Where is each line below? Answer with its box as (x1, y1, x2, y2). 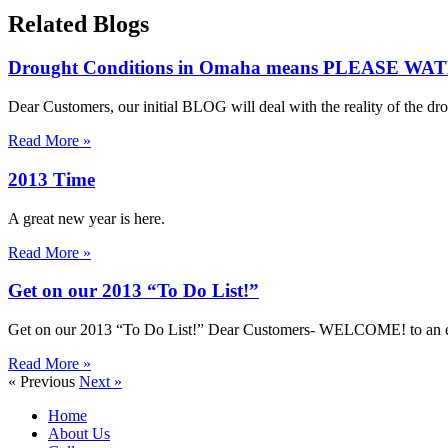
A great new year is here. (8, 209, 165, 227)
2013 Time (8, 168, 95, 190)
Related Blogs (8, 10, 149, 37)
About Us (48, 425, 110, 442)
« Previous (8, 373, 75, 390)
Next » (79, 373, 122, 390)
